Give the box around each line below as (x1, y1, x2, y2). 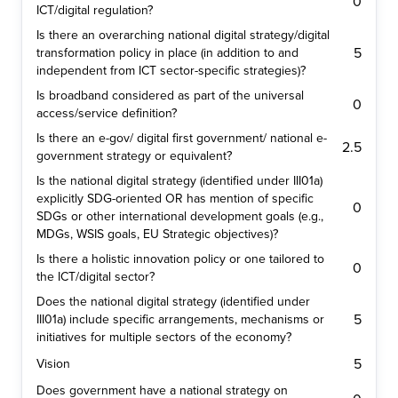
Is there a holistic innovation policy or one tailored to (36, 251, 324, 267)
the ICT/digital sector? (36, 269, 155, 285)
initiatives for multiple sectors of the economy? (36, 330, 291, 346)
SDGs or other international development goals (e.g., (36, 209, 323, 225)
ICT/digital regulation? (36, 3, 153, 19)
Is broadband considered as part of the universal (36, 88, 304, 104)
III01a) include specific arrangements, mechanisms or (36, 312, 324, 328)
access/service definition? (36, 106, 177, 122)
